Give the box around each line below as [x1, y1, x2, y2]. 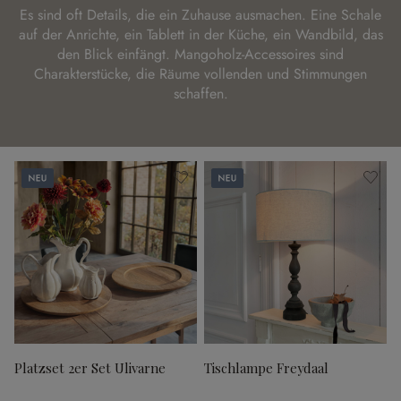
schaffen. [173, 83, 228, 104]
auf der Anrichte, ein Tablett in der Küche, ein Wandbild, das [18, 24, 383, 45]
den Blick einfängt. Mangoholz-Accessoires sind [57, 44, 344, 64]
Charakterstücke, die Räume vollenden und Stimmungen [34, 64, 367, 84]
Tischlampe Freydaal [204, 359, 328, 377]
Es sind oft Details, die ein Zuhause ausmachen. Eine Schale [20, 4, 381, 25]
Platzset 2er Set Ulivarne [14, 359, 166, 377]
